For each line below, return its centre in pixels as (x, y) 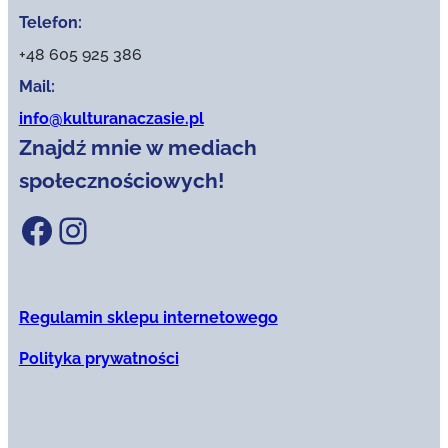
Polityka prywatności (98, 359)
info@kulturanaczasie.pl (111, 119)
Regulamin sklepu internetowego (148, 318)
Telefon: (50, 23)
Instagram (70, 229)
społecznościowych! (121, 181)
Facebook (27, 229)
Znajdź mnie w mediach (137, 148)
